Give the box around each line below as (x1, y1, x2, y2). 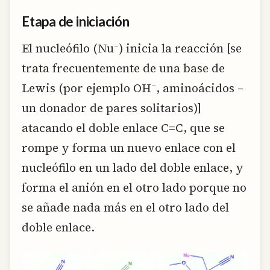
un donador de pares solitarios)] (22, 99, 201, 116)
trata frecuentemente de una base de (22, 60, 225, 76)
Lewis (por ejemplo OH (22, 80, 151, 96)
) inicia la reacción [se (119, 40, 242, 56)
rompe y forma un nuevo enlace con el (22, 139, 236, 155)
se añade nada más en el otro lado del (22, 199, 229, 215)
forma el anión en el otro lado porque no (22, 179, 246, 195)
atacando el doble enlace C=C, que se (22, 119, 225, 136)
